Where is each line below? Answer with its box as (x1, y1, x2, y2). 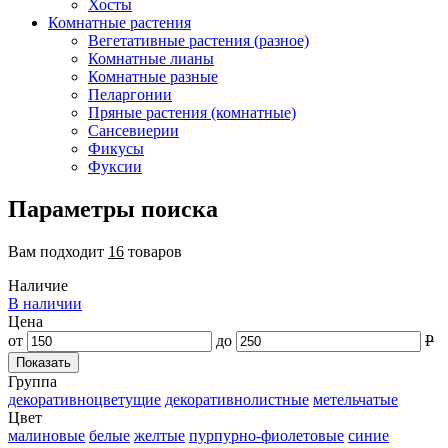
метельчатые (313, 390, 398, 408)
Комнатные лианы (88, 49, 214, 67)
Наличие (8, 276, 68, 294)
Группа (8, 372, 57, 390)
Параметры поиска (8, 195, 218, 222)
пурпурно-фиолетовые (189, 426, 344, 444)
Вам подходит (8, 242, 108, 260)
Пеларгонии (88, 85, 172, 103)
